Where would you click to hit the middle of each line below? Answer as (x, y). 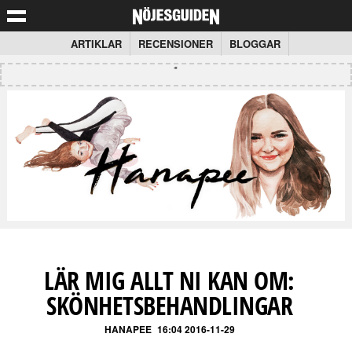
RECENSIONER (176, 44)
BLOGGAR (255, 44)
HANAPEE (128, 329)
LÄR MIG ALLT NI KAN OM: (169, 280)
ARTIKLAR (96, 44)
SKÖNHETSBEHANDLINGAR (170, 305)
